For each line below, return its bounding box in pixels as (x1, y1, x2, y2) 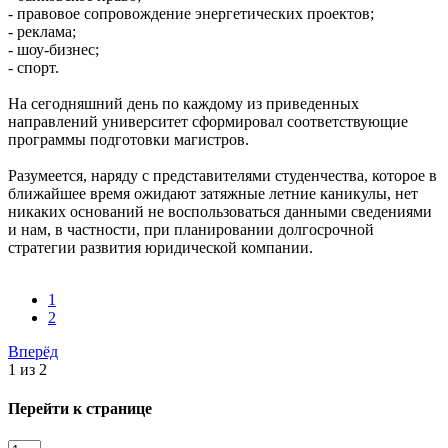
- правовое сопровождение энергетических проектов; (8, 5, 374, 23)
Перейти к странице (8, 400, 152, 418)
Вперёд (8, 343, 58, 361)
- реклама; (8, 23, 76, 41)
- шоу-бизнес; (8, 41, 99, 59)
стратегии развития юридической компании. (8, 239, 313, 257)
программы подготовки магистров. (8, 131, 249, 149)
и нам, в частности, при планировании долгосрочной (8, 221, 374, 239)
